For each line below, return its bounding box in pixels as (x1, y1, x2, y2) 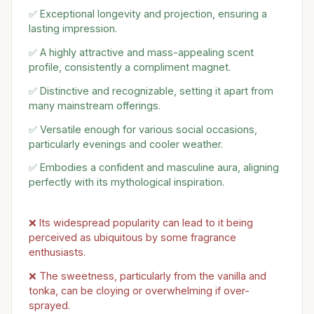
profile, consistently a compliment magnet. (29, 60, 231, 73)
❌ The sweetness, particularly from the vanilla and (29, 269, 266, 282)
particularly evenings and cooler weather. (29, 137, 223, 150)
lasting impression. (29, 22, 117, 35)
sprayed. (29, 299, 70, 311)
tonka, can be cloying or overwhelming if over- (29, 284, 250, 296)
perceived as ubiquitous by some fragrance (29, 231, 236, 244)
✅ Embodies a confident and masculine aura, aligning (29, 161, 279, 174)
